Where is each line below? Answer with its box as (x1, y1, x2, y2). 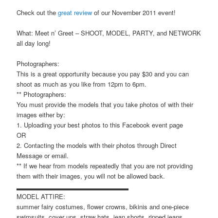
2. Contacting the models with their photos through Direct (17, 141, 177, 150)
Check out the (17, 8, 58, 18)
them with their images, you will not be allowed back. (17, 171, 165, 181)
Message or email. (17, 151, 69, 161)
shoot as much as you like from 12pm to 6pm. (17, 79, 147, 89)
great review (58, 8, 92, 18)
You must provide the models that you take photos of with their (17, 100, 194, 109)
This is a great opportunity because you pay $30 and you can (17, 69, 189, 79)
